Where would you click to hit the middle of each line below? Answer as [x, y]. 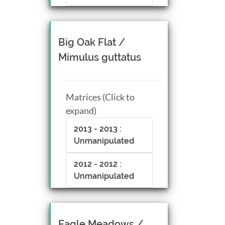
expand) [81, 110]
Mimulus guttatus [100, 57]
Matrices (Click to [100, 97]
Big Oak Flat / [92, 42]
